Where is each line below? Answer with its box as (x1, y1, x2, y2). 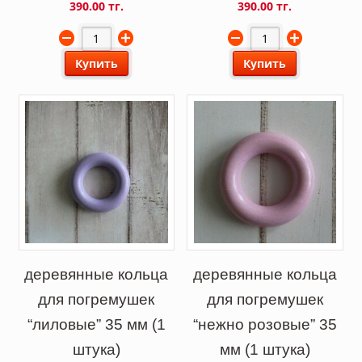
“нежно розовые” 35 (192, 314, 337, 333)
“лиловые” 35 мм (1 (27, 314, 166, 333)
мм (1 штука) (219, 339, 310, 358)
